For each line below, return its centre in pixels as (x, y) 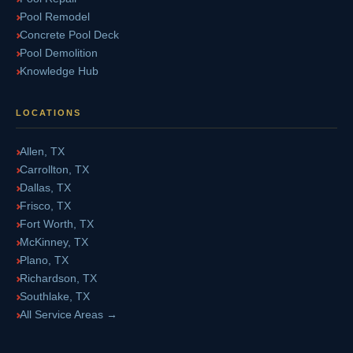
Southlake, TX (55, 296)
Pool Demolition (59, 53)
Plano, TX (44, 260)
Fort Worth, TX (57, 224)
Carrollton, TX (54, 169)
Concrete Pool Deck (69, 35)
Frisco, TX (45, 206)
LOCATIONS (48, 113)
